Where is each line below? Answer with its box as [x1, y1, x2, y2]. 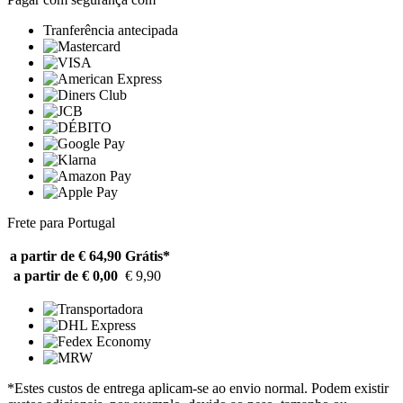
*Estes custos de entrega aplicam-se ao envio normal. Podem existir [7, 380, 389, 396]
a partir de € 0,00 [13, 267, 118, 283]
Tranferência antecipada [43, 22, 178, 38]
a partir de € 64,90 [10, 247, 121, 264]
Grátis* [125, 247, 170, 264]
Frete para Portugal [7, 214, 115, 230]
